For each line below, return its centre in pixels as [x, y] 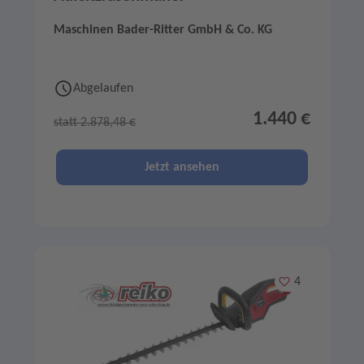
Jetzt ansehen [182, 168]
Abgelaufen [103, 89]
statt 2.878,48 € [95, 123]
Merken [297, 282]
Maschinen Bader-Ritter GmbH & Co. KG [163, 30]
